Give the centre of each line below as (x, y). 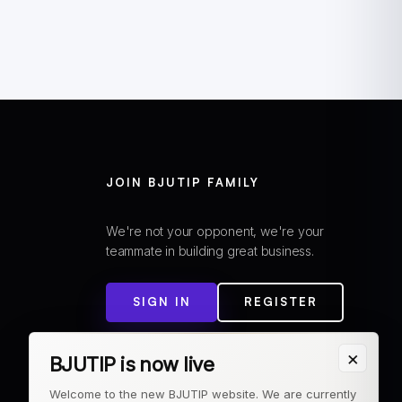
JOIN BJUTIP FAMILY (183, 182)
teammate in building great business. (210, 250)
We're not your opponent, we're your (215, 231)
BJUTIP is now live (132, 364)
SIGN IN (162, 302)
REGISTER (280, 302)
